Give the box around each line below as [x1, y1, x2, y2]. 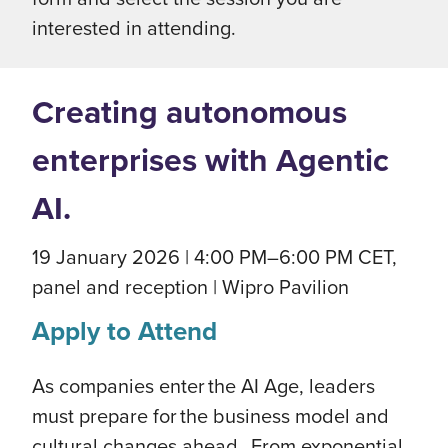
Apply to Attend [32, 312, 217, 350]
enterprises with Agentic [32, 136, 389, 184]
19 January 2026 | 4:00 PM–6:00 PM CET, [32, 242, 397, 271]
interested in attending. [32, 13, 236, 42]
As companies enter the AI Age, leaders [32, 371, 375, 400]
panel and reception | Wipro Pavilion [32, 272, 349, 301]
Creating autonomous [32, 88, 347, 136]
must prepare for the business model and [32, 401, 389, 430]
